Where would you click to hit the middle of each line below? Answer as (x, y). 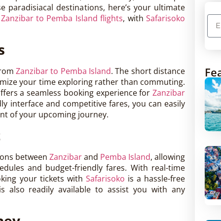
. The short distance (148, 71)
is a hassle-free (155, 178)
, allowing (168, 157)
